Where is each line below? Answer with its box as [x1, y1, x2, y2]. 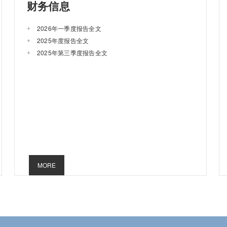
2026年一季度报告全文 [37, 24, 101, 33]
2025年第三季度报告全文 [37, 48, 108, 57]
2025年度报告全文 [37, 36, 89, 45]
